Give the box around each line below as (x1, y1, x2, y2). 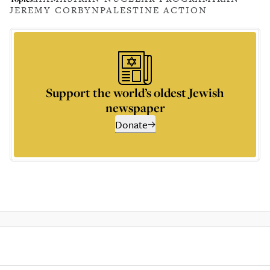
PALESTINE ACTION (100, 4, 207, 16)
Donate (115, 117, 148, 132)
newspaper (105, 99, 165, 116)
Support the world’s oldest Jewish (46, 84, 224, 101)
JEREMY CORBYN (10, 4, 100, 16)
